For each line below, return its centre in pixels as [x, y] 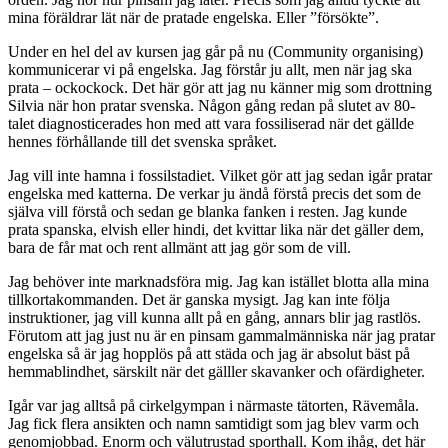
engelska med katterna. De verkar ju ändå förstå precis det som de [214, 193]
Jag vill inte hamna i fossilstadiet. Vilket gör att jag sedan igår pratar [220, 175]
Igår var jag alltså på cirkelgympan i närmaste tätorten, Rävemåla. [213, 405]
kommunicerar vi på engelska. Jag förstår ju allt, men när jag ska [210, 69]
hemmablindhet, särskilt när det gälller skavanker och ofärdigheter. [216, 371]
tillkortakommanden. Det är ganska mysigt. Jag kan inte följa [199, 299]
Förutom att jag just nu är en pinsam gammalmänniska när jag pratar [221, 335]
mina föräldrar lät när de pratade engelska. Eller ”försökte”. [193, 17]
